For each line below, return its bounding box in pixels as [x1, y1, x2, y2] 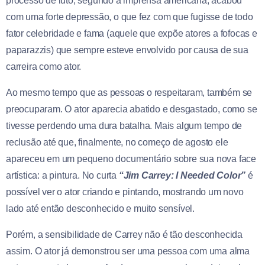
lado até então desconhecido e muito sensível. [6, 203, 195, 214]
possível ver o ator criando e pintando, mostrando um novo [6, 186, 244, 197]
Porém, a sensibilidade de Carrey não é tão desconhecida [6, 229, 243, 240]
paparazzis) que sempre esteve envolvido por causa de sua [6, 44, 248, 55]
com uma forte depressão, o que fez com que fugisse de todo [6, 11, 253, 22]
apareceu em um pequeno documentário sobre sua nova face [6, 153, 256, 164]
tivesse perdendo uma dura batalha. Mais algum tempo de [6, 120, 243, 131]
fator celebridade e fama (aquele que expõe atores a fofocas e [6, 28, 257, 38]
